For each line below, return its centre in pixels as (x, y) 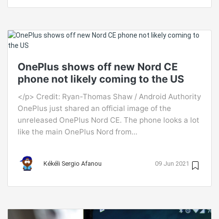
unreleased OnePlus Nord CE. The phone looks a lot (109, 120)
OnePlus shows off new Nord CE (98, 67)
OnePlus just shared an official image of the (94, 109)
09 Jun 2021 (172, 163)
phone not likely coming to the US (101, 79)
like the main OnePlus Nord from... (77, 132)
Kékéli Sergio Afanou (73, 163)
